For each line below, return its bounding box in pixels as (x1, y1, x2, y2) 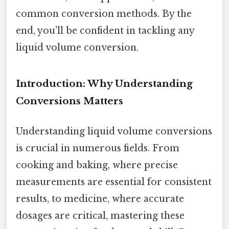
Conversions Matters (16, 95, 123, 107)
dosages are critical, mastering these (16, 210, 185, 221)
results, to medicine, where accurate (16, 193, 184, 204)
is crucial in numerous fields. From (16, 142, 179, 154)
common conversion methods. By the (16, 8, 192, 19)
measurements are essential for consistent (16, 176, 212, 188)
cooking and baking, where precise (16, 159, 178, 171)
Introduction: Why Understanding (16, 77, 193, 89)
